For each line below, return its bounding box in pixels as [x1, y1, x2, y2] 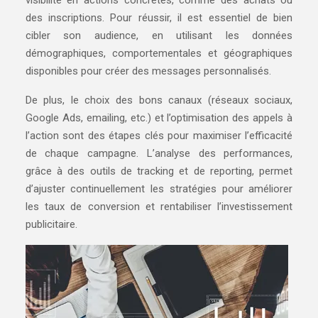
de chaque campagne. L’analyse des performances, [25, 147, 293, 160]
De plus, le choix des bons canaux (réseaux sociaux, [25, 94, 293, 106]
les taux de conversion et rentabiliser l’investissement [25, 200, 293, 213]
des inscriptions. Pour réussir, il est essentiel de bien [25, 11, 293, 24]
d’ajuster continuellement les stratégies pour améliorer [25, 182, 293, 195]
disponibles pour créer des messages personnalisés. [25, 65, 271, 77]
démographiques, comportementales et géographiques [25, 47, 293, 60]
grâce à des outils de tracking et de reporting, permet [25, 165, 293, 177]
